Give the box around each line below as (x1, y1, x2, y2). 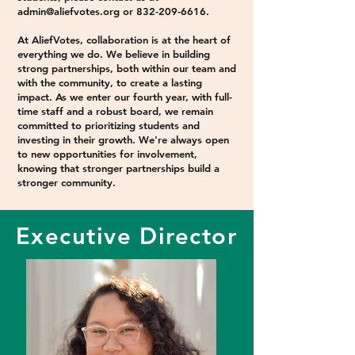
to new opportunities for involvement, (17, 147, 197, 160)
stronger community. (17, 176, 116, 189)
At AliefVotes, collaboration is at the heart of (17, 33, 231, 46)
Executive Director (16, 222, 238, 250)
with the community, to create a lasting (17, 76, 202, 89)
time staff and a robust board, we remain (17, 105, 213, 117)
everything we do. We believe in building (17, 48, 210, 60)
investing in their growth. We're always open (17, 133, 229, 146)
